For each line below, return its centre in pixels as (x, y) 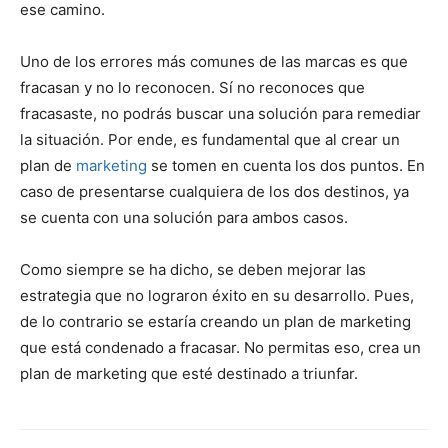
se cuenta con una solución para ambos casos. (184, 217)
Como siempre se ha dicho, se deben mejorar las (193, 269)
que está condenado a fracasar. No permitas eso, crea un (220, 347)
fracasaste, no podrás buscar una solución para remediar (220, 113)
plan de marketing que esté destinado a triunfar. (189, 373)
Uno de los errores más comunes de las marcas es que (214, 61)
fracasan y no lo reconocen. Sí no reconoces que (192, 87)
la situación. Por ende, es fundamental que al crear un (210, 139)
